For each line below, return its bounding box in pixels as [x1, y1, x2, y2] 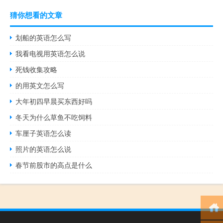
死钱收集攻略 [15, 64, 58, 74]
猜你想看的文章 [10, 9, 62, 20]
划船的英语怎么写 [15, 32, 72, 42]
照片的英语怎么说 [15, 143, 72, 154]
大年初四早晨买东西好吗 [15, 96, 93, 106]
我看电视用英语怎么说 [15, 48, 86, 58]
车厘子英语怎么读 [15, 127, 72, 138]
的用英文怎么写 [15, 80, 65, 90]
